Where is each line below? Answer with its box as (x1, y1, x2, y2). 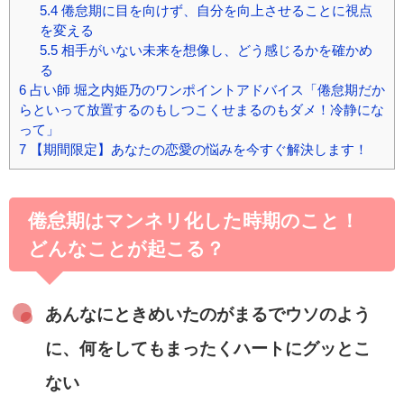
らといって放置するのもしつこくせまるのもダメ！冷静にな (19, 102, 384, 116)
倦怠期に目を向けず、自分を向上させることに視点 (57, 3, 372, 17)
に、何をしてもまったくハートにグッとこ (45, 340, 371, 358)
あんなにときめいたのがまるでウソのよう (45, 306, 371, 324)
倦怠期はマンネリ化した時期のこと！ (27, 211, 359, 231)
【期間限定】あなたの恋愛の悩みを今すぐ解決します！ (26, 142, 368, 156)
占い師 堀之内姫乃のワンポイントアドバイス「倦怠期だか (26, 82, 385, 96)
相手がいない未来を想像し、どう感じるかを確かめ (57, 42, 372, 57)
